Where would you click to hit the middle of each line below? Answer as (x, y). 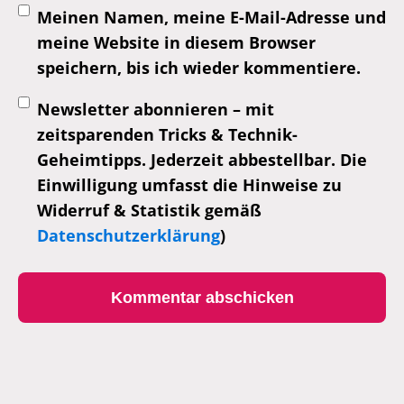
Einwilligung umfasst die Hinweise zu (189, 185)
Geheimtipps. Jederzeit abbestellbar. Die (202, 160)
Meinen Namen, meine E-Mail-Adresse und (211, 18)
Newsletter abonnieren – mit (156, 110)
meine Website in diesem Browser (176, 43)
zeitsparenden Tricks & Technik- (167, 135)
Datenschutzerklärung (129, 236)
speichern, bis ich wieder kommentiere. (199, 68)
